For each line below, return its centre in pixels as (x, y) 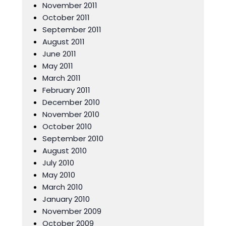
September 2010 (73, 138)
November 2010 (71, 114)
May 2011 (58, 66)
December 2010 (71, 102)
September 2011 (72, 30)
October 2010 (67, 126)
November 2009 (72, 211)
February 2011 (66, 90)
